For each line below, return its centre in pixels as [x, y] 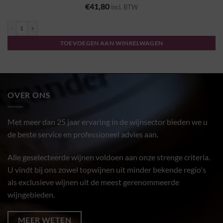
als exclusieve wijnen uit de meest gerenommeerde [93, 182]
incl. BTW [124, 7]
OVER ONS [29, 95]
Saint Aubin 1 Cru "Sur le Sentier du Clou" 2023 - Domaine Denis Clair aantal [98, 24]
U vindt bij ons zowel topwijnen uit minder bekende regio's [107, 169]
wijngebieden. [31, 194]
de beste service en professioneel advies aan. [83, 134]
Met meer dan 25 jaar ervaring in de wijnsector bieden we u [108, 122]
